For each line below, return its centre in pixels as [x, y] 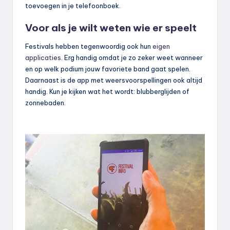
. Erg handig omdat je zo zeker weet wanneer [132, 57]
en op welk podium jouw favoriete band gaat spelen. [108, 69]
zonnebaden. [45, 102]
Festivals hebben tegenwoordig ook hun [89, 46]
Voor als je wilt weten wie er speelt [111, 27]
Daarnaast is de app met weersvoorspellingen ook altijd [114, 80]
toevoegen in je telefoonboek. [73, 5]
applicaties [43, 57]
